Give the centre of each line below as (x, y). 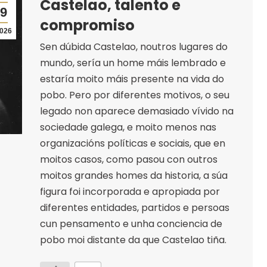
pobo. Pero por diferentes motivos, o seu (134, 95)
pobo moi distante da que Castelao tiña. (133, 240)
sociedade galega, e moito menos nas (128, 127)
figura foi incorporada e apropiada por (130, 191)
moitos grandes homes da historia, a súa (133, 175)
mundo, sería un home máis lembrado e (133, 63)
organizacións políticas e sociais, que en (132, 143)
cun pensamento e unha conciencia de (131, 223)
